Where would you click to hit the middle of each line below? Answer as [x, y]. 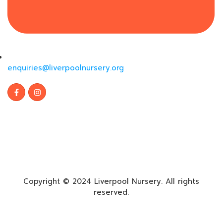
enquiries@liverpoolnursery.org [66, 68]
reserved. [111, 193]
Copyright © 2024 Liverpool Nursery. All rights [111, 182]
